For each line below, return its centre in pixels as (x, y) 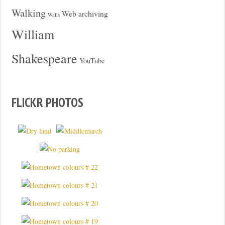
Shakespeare (44, 58)
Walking (28, 12)
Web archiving (85, 13)
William (33, 34)
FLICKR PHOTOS (47, 103)
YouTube (92, 60)
